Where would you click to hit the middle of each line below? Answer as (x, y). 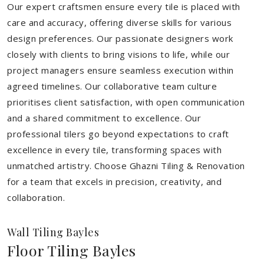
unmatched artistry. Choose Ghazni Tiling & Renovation (126, 166)
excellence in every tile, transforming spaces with (114, 150)
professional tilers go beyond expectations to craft (118, 134)
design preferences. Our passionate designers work (120, 38)
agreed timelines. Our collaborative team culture (112, 86)
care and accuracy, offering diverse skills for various (119, 22)
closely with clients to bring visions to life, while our (118, 54)
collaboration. (36, 197)
